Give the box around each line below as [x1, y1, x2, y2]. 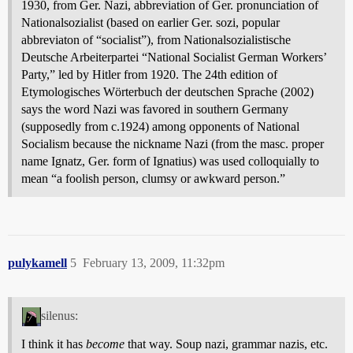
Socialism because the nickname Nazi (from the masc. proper [21, 136, 324, 150]
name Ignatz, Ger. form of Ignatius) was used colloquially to [21, 154, 319, 168]
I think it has [21, 336, 86, 351]
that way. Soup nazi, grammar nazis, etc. [124, 336, 328, 351]
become [86, 336, 124, 351]
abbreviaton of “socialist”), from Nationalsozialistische [21, 32, 291, 46]
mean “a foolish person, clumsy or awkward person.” [21, 171, 285, 185]
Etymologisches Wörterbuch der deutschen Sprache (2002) [21, 84, 314, 98]
